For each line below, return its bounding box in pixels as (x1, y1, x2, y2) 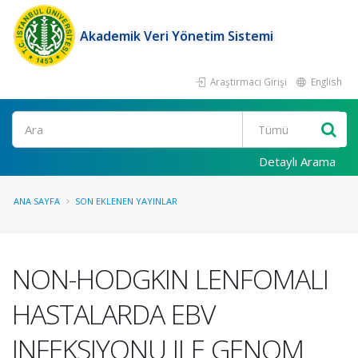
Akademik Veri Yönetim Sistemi (80, 27, 273, 45)
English (308, 75, 342, 88)
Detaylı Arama (259, 153, 336, 169)
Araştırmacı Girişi (208, 75, 287, 88)
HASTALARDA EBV (12, 296, 216, 332)
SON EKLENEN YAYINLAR (75, 195, 177, 207)
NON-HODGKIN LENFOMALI (12, 261, 328, 297)
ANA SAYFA (14, 195, 60, 207)
